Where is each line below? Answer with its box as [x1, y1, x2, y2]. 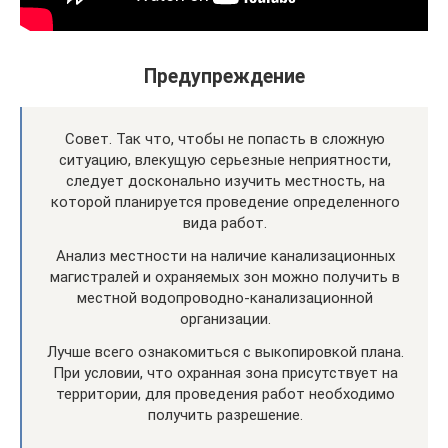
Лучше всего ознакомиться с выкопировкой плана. [46, 343, 404, 362]
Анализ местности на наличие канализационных [55, 247, 395, 266]
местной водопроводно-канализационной [77, 289, 373, 308]
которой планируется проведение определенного [50, 193, 400, 212]
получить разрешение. [147, 406, 303, 425]
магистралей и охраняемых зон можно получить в [50, 268, 400, 287]
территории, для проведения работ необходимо [55, 385, 395, 404]
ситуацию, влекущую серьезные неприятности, [59, 151, 391, 170]
